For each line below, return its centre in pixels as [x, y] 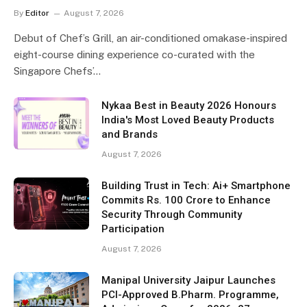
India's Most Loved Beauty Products [188, 120]
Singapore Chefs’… [57, 71]
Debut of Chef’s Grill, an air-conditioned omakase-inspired [150, 38]
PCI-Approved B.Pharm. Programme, [190, 295]
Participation [133, 229]
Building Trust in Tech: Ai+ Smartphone [196, 186]
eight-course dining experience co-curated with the [134, 55]
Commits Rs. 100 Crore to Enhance [186, 200]
